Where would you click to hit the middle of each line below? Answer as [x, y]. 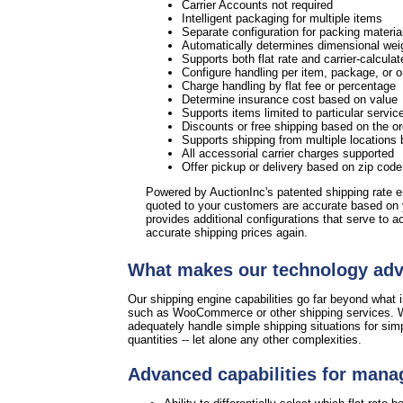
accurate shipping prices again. [227, 233]
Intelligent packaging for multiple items [282, 19]
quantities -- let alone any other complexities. [245, 339]
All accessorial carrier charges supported [290, 154]
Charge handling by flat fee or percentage [289, 86]
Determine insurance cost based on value [290, 100]
